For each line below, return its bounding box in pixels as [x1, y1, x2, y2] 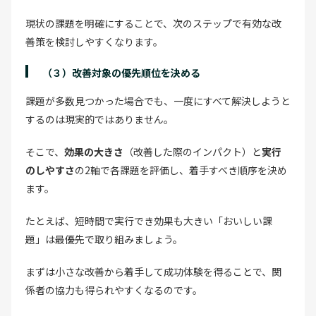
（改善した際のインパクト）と [123, 144, 262, 159]
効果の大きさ [64, 144, 123, 159]
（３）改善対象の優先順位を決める [42, 65, 200, 80]
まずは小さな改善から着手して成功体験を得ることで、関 [25, 264, 281, 279]
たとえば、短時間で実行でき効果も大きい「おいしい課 [25, 213, 272, 228]
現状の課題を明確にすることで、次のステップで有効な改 [25, 16, 281, 30]
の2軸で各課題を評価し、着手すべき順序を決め [75, 162, 287, 177]
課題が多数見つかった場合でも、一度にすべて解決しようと [25, 93, 291, 108]
